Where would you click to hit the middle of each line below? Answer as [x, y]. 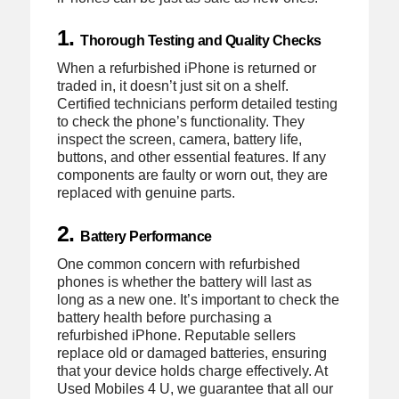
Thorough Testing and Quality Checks [201, 41]
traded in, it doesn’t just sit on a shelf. [172, 86]
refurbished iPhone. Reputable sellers [176, 335]
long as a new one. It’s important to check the [198, 299]
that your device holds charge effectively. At [192, 370]
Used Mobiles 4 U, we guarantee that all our [195, 388]
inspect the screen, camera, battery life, [179, 140]
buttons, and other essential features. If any [191, 158]
